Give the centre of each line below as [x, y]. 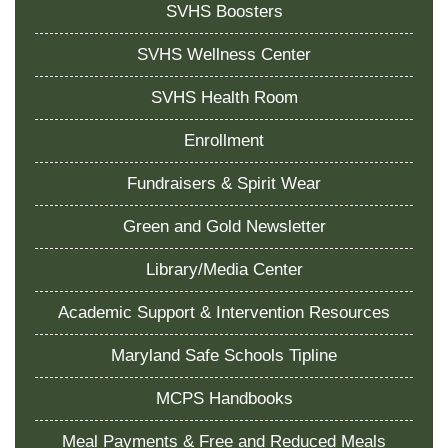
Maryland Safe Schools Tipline [224, 355]
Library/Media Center [224, 269]
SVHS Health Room [224, 97]
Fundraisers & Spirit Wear [224, 183]
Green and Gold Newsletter [224, 226]
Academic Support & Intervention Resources [224, 312]
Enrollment [224, 140]
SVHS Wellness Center [224, 54]
